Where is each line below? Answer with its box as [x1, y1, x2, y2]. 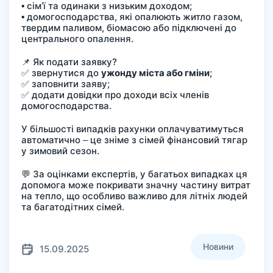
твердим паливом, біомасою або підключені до [21, 22, 236, 34]
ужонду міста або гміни [101, 67, 210, 79]
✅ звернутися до [21, 67, 101, 79]
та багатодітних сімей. [21, 201, 124, 213]
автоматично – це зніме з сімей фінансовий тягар [21, 134, 247, 146]
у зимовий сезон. [21, 145, 99, 157]
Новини [203, 241, 233, 252]
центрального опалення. [21, 33, 133, 45]
